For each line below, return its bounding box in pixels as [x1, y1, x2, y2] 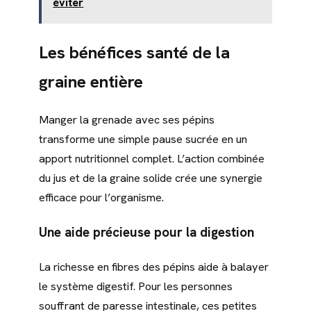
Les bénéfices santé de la [39, 41, 230, 63]
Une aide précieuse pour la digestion [39, 223, 254, 241]
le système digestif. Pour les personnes [39, 278, 233, 294]
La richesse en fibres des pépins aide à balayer [39, 259, 269, 274]
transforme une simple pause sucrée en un [39, 131, 247, 146]
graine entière [39, 70, 143, 92]
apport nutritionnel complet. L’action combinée [39, 151, 264, 166]
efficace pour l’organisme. [39, 190, 164, 205]
